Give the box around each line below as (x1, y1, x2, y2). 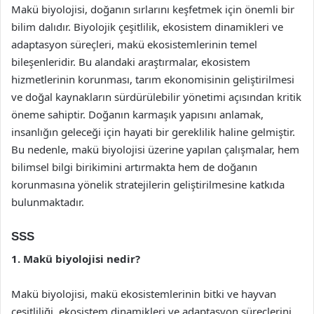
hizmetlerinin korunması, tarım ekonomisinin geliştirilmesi (11, 71, 294, 86)
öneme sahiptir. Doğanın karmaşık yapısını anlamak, (11, 107, 264, 121)
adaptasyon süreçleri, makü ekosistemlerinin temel (11, 36, 257, 51)
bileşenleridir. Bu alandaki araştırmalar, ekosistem (11, 54, 250, 69)
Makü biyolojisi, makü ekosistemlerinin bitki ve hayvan (11, 287, 276, 301)
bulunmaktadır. (11, 194, 84, 209)
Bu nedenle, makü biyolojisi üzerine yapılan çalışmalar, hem (11, 142, 299, 156)
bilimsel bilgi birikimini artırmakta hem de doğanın (11, 159, 257, 174)
